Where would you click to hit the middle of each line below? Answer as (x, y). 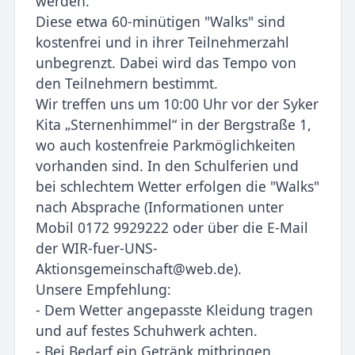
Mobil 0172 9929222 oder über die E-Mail (172, 228)
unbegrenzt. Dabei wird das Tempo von (166, 63)
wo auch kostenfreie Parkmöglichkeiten (165, 145)
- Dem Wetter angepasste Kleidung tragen (174, 310)
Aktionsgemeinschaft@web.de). (138, 269)
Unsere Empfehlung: (103, 290)
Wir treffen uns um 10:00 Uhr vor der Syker (177, 104)
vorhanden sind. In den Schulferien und (167, 166)
